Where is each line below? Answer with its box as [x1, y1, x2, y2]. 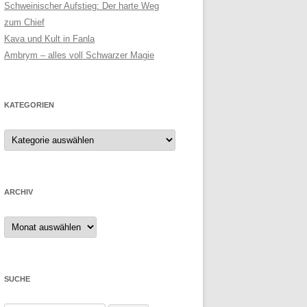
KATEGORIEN [4, 101, 54, 110]
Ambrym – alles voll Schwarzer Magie [4, 50, 154, 61]
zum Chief [4, 17, 45, 28]
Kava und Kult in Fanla [4, 34, 95, 45]
